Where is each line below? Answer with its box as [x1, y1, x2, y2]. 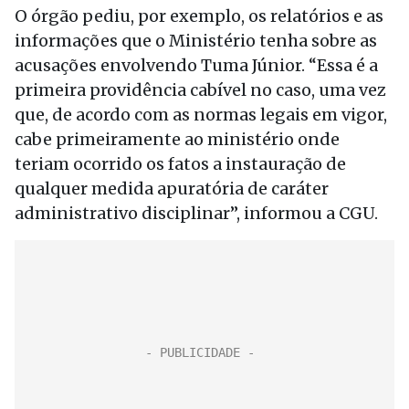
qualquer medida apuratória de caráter [15, 178, 329, 199]
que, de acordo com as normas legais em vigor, [15, 104, 387, 125]
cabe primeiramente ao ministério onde [15, 129, 340, 150]
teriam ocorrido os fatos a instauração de [15, 153, 346, 174]
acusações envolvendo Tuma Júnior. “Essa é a [15, 55, 378, 76]
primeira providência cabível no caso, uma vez [15, 79, 386, 100]
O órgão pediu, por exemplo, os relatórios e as [15, 5, 383, 26]
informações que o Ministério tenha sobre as [15, 30, 377, 51]
